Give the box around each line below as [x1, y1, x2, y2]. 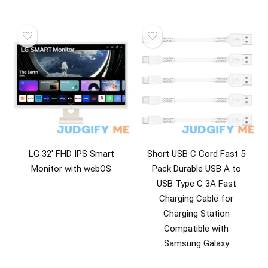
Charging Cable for [159, 193, 234, 204]
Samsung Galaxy [163, 237, 229, 249]
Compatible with [164, 223, 229, 234]
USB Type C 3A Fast [156, 178, 236, 189]
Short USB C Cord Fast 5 [147, 148, 246, 159]
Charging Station [163, 208, 230, 219]
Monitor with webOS [31, 163, 112, 174]
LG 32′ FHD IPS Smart [28, 148, 114, 159]
